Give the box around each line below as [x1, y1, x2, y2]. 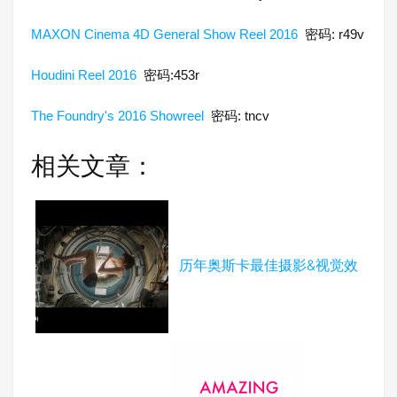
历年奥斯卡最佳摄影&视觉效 [179, 256, 358, 275]
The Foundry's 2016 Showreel [31, 107, 204, 123]
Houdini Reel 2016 [31, 66, 136, 82]
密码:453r [136, 66, 199, 82]
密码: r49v [298, 26, 364, 42]
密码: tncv [204, 107, 269, 123]
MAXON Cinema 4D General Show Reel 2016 [31, 26, 298, 42]
